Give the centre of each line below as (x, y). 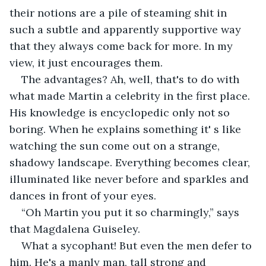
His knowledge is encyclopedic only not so (121, 112)
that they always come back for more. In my (123, 46)
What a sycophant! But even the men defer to (138, 245)
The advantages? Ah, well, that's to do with (132, 79)
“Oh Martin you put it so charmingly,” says (132, 212)
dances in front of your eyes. (83, 195)
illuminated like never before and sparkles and (131, 179)
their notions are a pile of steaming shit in (120, 12)
